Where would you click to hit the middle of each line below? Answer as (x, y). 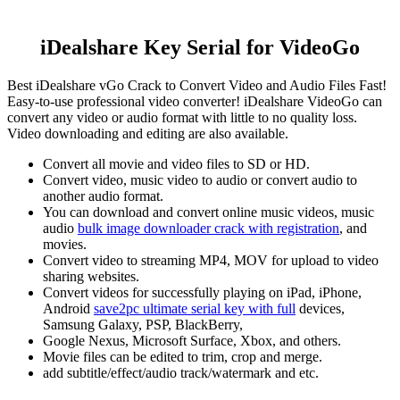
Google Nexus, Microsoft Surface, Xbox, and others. (192, 340)
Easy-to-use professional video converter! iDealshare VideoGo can (195, 101)
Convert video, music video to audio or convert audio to (200, 179)
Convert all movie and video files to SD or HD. (176, 163)
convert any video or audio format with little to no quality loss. (182, 117)
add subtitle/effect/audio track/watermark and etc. (181, 372)
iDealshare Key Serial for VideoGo (200, 47)
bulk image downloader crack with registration (208, 228)
